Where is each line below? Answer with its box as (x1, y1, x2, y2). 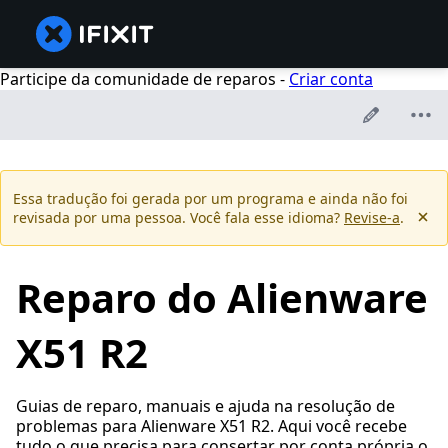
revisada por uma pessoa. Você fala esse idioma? (13, 208, 344, 228)
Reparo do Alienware (16, 270, 428, 326)
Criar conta (289, 68, 373, 90)
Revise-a (344, 208, 400, 228)
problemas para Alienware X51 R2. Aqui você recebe (16, 415, 407, 438)
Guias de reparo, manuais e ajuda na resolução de (16, 395, 395, 418)
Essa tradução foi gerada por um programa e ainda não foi (13, 189, 408, 209)
